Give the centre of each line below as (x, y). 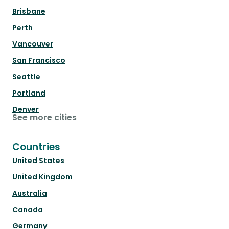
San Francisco (39, 61)
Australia (30, 193)
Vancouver (33, 44)
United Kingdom (42, 177)
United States (38, 161)
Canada (28, 210)
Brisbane (29, 12)
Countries (36, 147)
